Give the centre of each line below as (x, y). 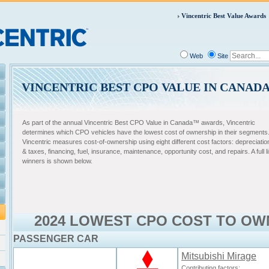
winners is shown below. (58, 161)
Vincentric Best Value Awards (224, 16)
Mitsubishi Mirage (219, 256)
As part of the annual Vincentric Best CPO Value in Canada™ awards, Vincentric (139, 122)
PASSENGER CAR (56, 239)
